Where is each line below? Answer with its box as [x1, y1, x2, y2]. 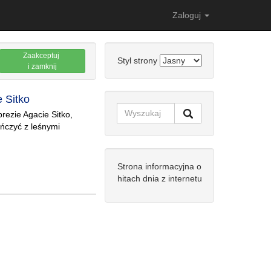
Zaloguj [172, 10, 203, 20]
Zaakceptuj [23, 51, 62, 60]
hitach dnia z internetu [117, 174, 202, 183]
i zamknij [27, 62, 57, 71]
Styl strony [117, 56, 160, 65]
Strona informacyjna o [117, 162, 201, 171]
